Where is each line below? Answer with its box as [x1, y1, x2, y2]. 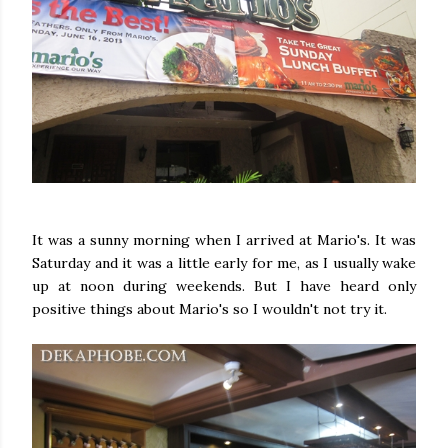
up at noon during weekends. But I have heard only [32, 277, 416, 296]
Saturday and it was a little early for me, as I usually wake [32, 254, 416, 273]
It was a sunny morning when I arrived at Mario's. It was [32, 231, 416, 250]
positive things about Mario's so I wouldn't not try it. [32, 300, 387, 319]
